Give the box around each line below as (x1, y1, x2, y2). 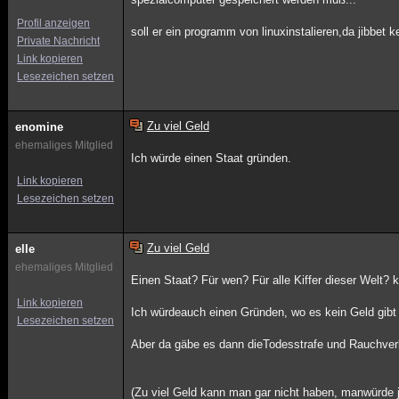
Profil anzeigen (17, 17, 90, 29)
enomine (15, 120, 63, 134)
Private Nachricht (17, 35, 100, 47)
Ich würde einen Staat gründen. (131, 151, 292, 165)
